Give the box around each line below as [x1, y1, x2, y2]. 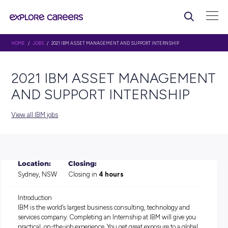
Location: [22, 199, 64, 209]
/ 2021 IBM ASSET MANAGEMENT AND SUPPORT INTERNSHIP [54, 50, 224, 58]
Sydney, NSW [22, 213, 72, 223]
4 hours [123, 213, 155, 223]
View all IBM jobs [14, 138, 73, 149]
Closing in [85, 213, 124, 223]
